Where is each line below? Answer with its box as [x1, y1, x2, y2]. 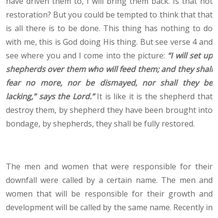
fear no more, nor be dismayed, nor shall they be [6, 77, 213, 89]
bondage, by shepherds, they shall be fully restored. [6, 118, 195, 129]
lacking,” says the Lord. [6, 91, 91, 102]
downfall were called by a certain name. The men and [6, 175, 213, 186]
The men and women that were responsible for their [6, 161, 213, 172]
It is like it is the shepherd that [97, 91, 213, 102]
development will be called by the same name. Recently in [6, 202, 213, 213]
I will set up [170, 50, 213, 61]
